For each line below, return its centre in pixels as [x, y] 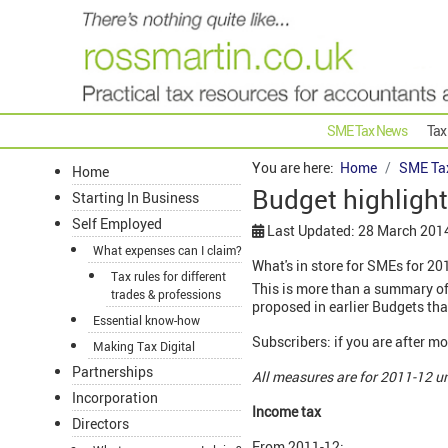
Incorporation [115, 398]
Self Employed [117, 224]
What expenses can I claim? [167, 250]
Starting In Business [135, 198]
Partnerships [112, 372]
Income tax [286, 412]
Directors [100, 424]
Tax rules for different [168, 276]
